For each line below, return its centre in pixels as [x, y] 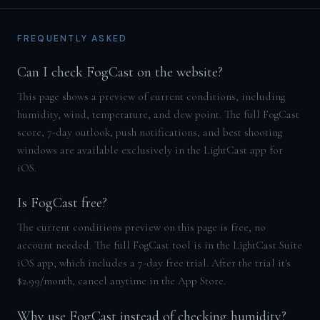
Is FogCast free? [62, 203]
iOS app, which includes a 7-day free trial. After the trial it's [154, 263]
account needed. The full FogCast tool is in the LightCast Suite [159, 245]
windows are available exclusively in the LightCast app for [150, 150]
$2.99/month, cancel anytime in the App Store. [121, 281]
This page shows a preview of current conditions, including [151, 96]
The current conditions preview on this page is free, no [141, 227]
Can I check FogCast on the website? [120, 72]
